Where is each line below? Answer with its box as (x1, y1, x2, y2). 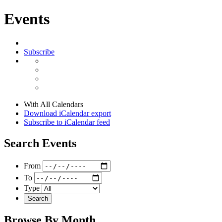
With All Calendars (24, 100, 83, 109)
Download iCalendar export (24, 109, 111, 118)
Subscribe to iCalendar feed (24, 118, 110, 127)
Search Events (4, 137, 76, 150)
